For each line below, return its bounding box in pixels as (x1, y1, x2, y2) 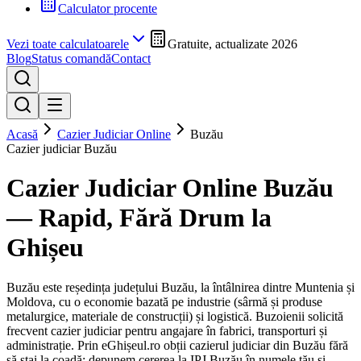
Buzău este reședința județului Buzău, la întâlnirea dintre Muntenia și (6, 280, 355, 294)
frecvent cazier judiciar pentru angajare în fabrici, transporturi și (6, 323, 327, 338)
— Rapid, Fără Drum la (6, 203, 272, 233)
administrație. (6, 338, 74, 352)
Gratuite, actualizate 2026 (168, 37, 297, 51)
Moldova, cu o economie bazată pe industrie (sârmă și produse (6, 294, 322, 309)
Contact (111, 52, 151, 65)
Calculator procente (58, 2, 157, 15)
